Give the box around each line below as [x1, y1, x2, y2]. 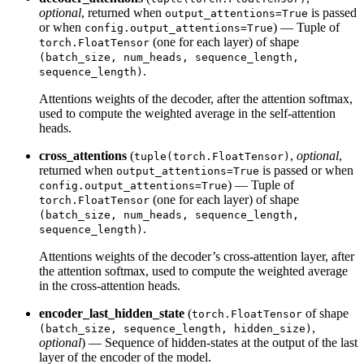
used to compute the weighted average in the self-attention [39, 106, 336, 120]
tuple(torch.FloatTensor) [134, 149, 290, 162]
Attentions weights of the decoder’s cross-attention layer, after [39, 249, 354, 263]
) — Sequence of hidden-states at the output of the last [81, 335, 357, 349]
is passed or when [259, 162, 353, 177]
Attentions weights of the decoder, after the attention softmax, [39, 91, 353, 106]
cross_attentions [39, 148, 127, 162]
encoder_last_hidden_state [39, 305, 184, 320]
